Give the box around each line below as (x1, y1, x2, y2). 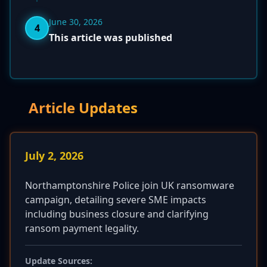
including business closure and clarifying (25, 207, 209, 221)
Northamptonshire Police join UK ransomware (25, 179, 234, 192)
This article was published (49, 31, 172, 44)
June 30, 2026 (49, 16, 103, 27)
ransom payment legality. (25, 222, 139, 235)
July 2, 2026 (25, 148, 83, 163)
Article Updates (29, 98, 138, 117)
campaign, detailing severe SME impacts (25, 193, 206, 206)
